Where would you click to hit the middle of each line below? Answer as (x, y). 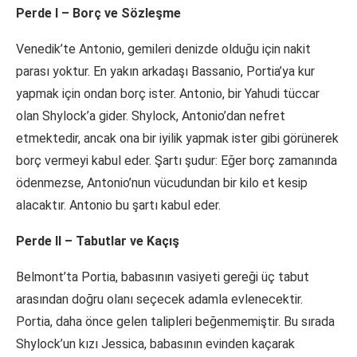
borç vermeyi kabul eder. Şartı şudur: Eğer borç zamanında (177, 161)
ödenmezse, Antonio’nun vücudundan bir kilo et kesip (162, 183)
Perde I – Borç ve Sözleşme (98, 14)
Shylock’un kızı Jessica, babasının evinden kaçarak (155, 344)
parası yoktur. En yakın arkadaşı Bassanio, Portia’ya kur (165, 72)
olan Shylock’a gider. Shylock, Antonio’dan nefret (151, 116)
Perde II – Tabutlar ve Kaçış (98, 241)
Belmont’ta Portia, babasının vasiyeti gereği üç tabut (163, 277)
